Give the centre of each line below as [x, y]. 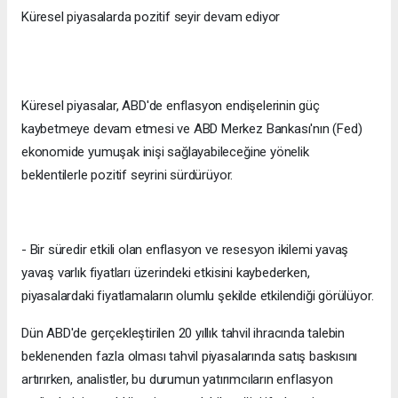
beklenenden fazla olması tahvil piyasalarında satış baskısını [190, 356]
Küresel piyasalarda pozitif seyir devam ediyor [151, 16]
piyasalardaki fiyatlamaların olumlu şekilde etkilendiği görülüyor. [198, 295]
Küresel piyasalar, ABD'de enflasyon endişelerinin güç [171, 105]
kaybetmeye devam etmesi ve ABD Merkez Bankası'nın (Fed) [192, 128]
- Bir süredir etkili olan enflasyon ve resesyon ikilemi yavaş [185, 249]
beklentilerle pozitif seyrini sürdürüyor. [127, 175]
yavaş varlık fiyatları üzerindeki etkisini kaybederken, [166, 272]
